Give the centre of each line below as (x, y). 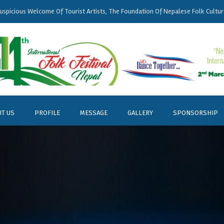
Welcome (41, 11)
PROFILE (47, 113)
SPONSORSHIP (195, 113)
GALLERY (140, 113)
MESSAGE (94, 113)
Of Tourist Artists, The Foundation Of (109, 11)
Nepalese (177, 11)
